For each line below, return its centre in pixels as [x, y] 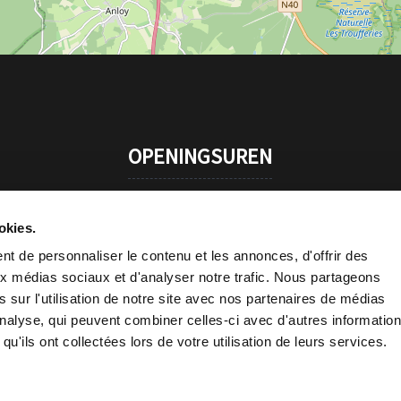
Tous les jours [200, 211]
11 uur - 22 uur [200, 230]
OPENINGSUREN [200, 156]
